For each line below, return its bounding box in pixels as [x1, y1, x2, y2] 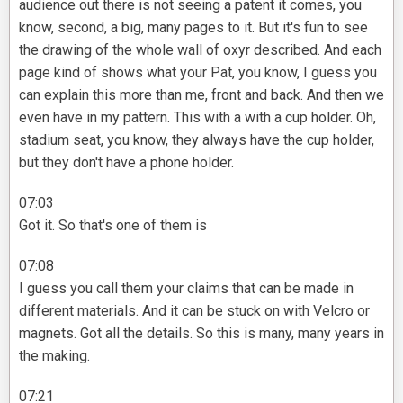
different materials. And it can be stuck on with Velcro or [19, 302, 370, 320]
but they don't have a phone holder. [19, 154, 234, 172]
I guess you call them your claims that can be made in [19, 280, 354, 298]
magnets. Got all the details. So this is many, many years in [19, 325, 384, 343]
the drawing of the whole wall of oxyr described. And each [19, 41, 381, 59]
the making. [19, 347, 90, 365]
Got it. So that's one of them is [19, 217, 207, 235]
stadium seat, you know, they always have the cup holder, [19, 131, 374, 149]
